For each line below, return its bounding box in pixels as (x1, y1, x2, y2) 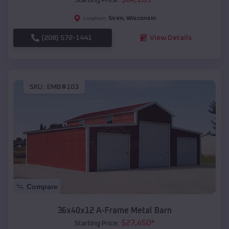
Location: (83, 15, 107, 21)
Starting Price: (74, 220, 119, 227)
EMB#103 (47, 83, 79, 91)
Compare (27, 182, 58, 191)
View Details (149, 34, 192, 41)
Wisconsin (126, 15, 156, 21)
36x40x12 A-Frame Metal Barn (57, 207, 172, 215)
